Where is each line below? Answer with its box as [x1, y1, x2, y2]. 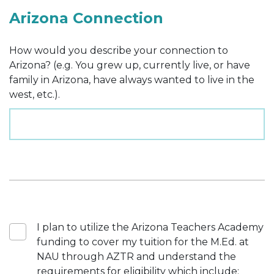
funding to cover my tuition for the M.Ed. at [37, 235, 249, 248]
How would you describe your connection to [9, 44, 228, 56]
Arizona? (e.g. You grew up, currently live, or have [9, 59, 250, 71]
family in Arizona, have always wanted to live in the [9, 73, 254, 86]
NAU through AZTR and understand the [37, 250, 236, 262]
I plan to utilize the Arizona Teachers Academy [37, 221, 264, 233]
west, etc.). [9, 88, 60, 100]
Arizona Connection [9, 9, 163, 27]
